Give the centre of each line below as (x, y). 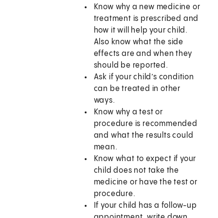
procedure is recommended (145, 124)
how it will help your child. (141, 31)
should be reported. (131, 66)
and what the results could (144, 136)
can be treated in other (137, 89)
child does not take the (136, 171)
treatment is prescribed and (146, 19)
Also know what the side (139, 42)
